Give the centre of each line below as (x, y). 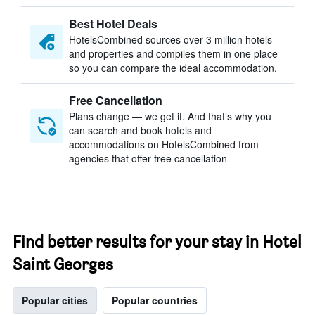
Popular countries (155, 300)
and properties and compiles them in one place (173, 53)
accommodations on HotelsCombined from (164, 144)
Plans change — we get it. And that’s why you (170, 116)
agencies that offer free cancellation (148, 158)
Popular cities (55, 300)
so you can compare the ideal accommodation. (173, 67)
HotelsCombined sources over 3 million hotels (171, 39)
